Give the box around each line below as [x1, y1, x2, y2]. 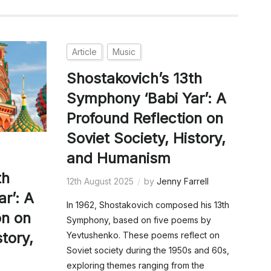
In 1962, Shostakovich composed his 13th [66, 200, 229, 210]
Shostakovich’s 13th [66, 70, 202, 87]
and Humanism [66, 149, 171, 167]
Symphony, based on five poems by [66, 215, 211, 225]
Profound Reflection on [66, 109, 223, 127]
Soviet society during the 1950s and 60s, [66, 245, 229, 255]
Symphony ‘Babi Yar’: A [66, 90, 226, 107]
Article [71, 47, 97, 57]
